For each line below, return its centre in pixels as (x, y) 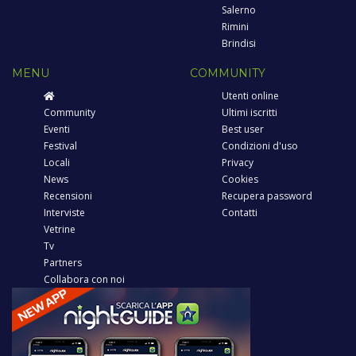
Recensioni (68, 196)
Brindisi (239, 44)
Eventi (57, 130)
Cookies (240, 180)
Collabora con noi (84, 280)
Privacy (238, 163)
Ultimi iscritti (250, 113)
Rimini (235, 27)
